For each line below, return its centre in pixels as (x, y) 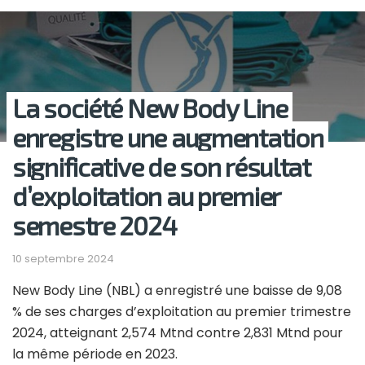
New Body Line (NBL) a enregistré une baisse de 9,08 (177, 291)
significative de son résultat (161, 167)
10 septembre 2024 (63, 259)
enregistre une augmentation (168, 137)
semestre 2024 (95, 225)
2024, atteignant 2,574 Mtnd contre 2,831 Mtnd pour (178, 333)
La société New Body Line (150, 108)
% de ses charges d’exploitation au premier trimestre (182, 312)
